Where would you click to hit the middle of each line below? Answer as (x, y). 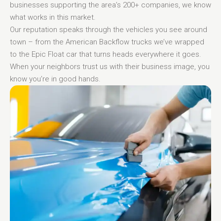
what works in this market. (53, 17)
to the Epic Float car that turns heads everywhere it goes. (106, 54)
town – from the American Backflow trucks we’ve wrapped (107, 42)
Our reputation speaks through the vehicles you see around (109, 29)
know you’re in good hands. (55, 79)
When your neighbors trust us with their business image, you (110, 66)
